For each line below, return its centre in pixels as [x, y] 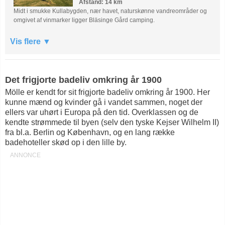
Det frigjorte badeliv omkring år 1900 [83, 80]
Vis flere [26, 42]
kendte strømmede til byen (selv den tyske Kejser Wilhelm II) [112, 123]
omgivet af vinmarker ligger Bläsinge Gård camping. [84, 20]
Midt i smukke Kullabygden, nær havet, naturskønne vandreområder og [110, 11]
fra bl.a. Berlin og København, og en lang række [90, 133]
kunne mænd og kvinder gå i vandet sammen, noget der [104, 102]
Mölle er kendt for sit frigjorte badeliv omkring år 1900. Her [107, 92]
